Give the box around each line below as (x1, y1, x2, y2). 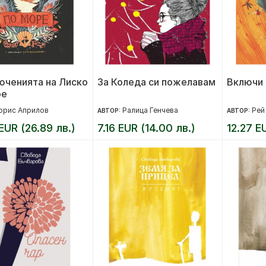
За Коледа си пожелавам (97, 76, 216, 88)
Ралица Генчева (122, 106, 179, 115)
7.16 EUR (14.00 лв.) (97, 122, 196, 134)
